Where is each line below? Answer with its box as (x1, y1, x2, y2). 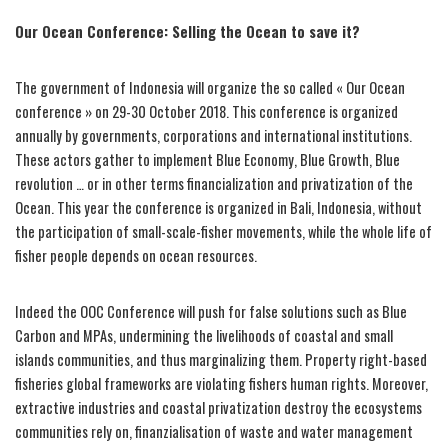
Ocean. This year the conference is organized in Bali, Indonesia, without (15, 196, 422, 218)
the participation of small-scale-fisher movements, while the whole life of (15, 220, 432, 242)
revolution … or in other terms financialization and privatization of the (15, 172, 413, 194)
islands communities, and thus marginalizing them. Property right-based (15, 348, 427, 370)
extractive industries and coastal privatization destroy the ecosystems (15, 396, 422, 418)
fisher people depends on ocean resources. (15, 244, 257, 266)
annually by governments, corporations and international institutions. (15, 124, 412, 146)
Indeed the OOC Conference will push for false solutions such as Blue (15, 300, 407, 322)
